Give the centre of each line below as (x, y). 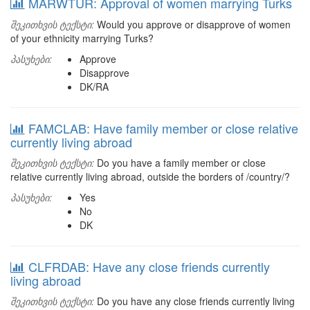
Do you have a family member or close (180, 163)
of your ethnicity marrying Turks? (82, 38)
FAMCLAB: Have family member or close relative (163, 128)
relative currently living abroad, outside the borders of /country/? (150, 176)
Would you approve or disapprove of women (192, 24)
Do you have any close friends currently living (194, 301)
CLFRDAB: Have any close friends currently (149, 266)
